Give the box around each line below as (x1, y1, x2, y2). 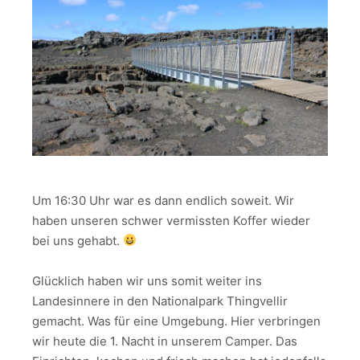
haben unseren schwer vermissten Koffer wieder (32, 212, 310, 228)
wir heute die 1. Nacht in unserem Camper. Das (32, 333, 297, 349)
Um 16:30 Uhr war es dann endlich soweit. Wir (32, 192, 294, 208)
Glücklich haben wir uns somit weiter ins (32, 273, 262, 288)
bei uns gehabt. (32, 232, 123, 248)
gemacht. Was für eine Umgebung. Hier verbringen (32, 313, 321, 329)
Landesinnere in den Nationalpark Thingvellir (32, 293, 288, 309)
